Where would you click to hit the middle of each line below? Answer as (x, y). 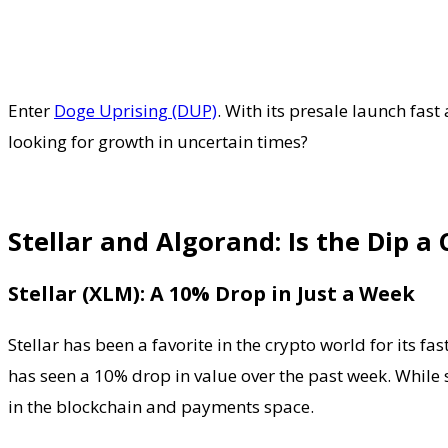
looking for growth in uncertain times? (158, 141)
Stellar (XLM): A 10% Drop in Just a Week (211, 294)
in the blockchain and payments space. (161, 406)
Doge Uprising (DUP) (135, 110)
